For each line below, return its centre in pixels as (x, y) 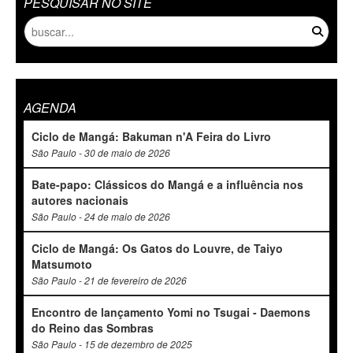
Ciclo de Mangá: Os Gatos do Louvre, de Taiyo (157, 249)
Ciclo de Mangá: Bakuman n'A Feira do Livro (151, 137)
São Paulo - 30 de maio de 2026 (101, 153)
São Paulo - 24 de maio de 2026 (101, 217)
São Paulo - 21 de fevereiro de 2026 (109, 281)
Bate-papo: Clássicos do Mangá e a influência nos (167, 185)
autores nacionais (80, 201)
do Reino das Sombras (93, 328)
